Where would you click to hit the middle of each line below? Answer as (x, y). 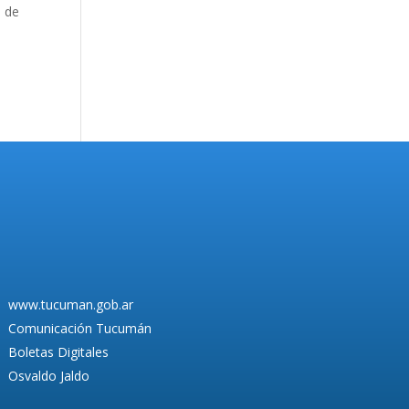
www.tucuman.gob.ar (70, 304)
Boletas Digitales (58, 351)
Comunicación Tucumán (79, 328)
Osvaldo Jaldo (48, 375)
